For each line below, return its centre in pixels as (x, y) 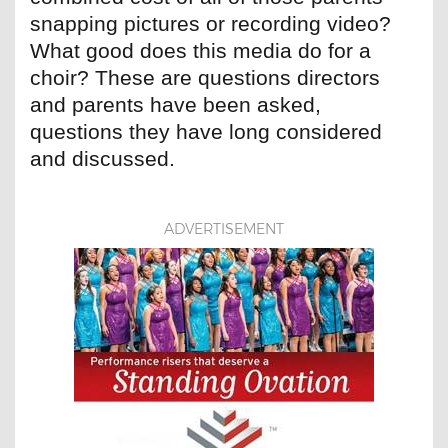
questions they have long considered (206, 132)
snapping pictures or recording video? (210, 24)
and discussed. (102, 159)
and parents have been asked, (175, 105)
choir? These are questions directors (205, 78)
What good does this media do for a (200, 51)
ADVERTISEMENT (224, 229)
